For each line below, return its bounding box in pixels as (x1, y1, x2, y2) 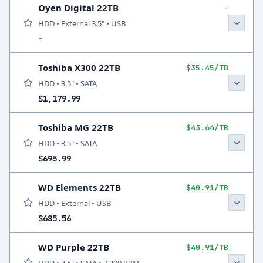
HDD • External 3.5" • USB (38, 18, 126, 29)
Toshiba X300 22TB (38, 62, 120, 73)
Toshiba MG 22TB (38, 122, 113, 133)
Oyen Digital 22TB (38, 2, 119, 14)
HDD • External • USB (38, 198, 111, 208)
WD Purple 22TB (38, 241, 109, 253)
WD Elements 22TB (38, 181, 121, 193)
